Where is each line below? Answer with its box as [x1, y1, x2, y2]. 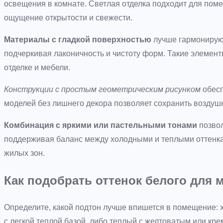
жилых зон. [4, 149, 45, 158]
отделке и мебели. [4, 63, 70, 72]
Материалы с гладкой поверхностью [4, 35, 151, 44]
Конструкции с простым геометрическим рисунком [4, 85, 201, 94]
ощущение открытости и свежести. [4, 13, 132, 22]
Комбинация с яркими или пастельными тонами [4, 121, 197, 130]
